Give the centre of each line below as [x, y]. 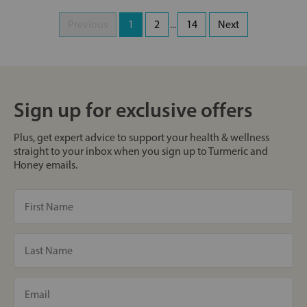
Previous [88, 25]
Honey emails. [46, 165]
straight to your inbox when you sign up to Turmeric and [141, 151]
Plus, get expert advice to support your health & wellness [142, 138]
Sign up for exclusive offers [133, 110]
